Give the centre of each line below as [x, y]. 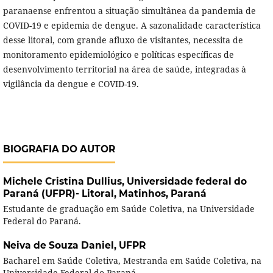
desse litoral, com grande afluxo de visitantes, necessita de [123, 40]
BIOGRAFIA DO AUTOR [59, 149]
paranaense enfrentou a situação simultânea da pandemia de [129, 10]
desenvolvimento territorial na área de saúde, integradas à [124, 69]
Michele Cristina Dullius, [65, 181]
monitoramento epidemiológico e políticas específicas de [118, 54]
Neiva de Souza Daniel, [61, 245]
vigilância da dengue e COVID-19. [71, 83]
